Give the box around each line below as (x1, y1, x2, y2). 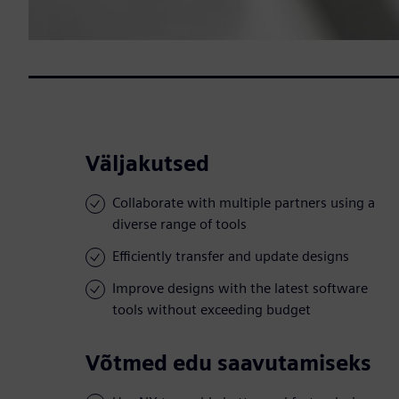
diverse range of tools (112, 216, 247, 233)
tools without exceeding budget (112, 301, 311, 319)
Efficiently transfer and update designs (112, 248, 349, 265)
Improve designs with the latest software (112, 280, 368, 297)
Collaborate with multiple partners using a (112, 194, 375, 212)
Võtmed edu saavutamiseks (85, 350, 371, 377)
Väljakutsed (85, 151, 209, 177)
